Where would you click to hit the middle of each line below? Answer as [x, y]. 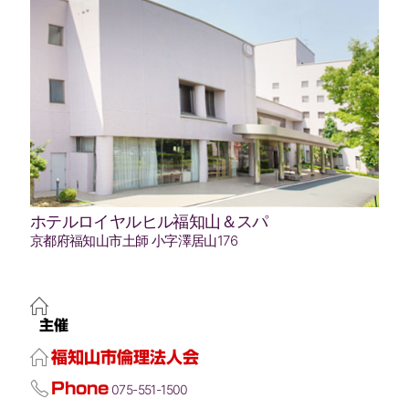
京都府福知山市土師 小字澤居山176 [133, 241]
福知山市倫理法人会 [125, 357]
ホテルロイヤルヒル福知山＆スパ [149, 222]
